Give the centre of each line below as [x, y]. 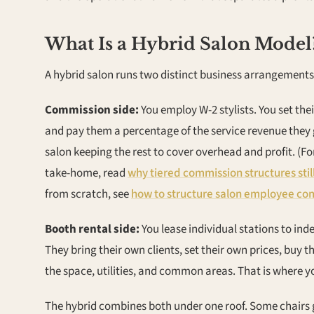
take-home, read [86, 173]
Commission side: [92, 110]
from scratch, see [88, 194]
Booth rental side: [92, 229]
